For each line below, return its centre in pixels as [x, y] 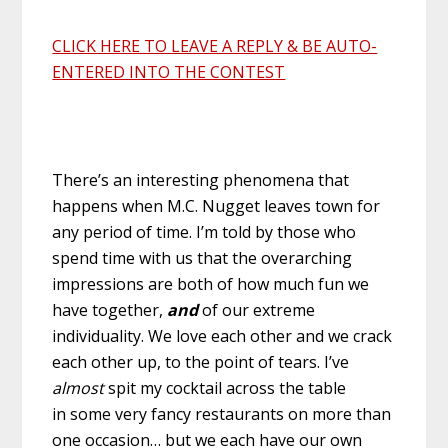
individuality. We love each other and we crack [222, 335]
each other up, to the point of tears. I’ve [201, 361]
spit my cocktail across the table [225, 387]
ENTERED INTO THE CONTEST [169, 71]
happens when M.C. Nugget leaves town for [216, 205]
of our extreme [257, 309]
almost [78, 387]
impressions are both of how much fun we [211, 283]
